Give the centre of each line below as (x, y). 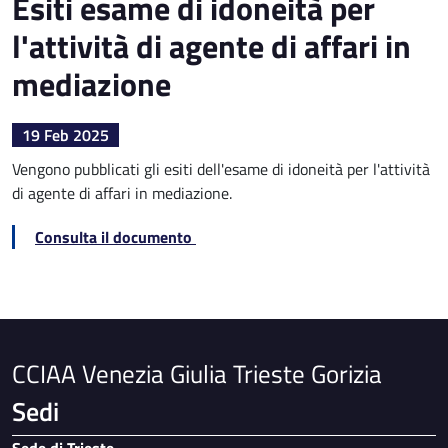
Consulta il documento (115, 236)
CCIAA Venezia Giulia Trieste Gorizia (197, 373)
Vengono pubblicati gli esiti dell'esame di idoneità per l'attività (221, 168)
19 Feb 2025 (65, 134)
